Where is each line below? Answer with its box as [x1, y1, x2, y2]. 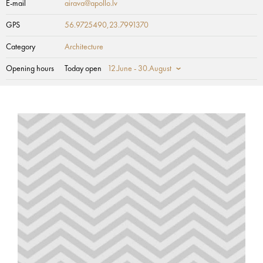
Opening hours [6, 65, 54, 73]
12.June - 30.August [107, 65, 171, 73]
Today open [65, 65, 102, 73]
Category [6, 43, 35, 51]
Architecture [65, 43, 103, 51]
